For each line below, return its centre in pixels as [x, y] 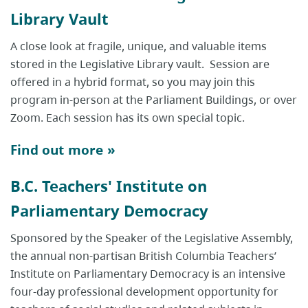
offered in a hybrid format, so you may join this [133, 82]
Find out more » [63, 150]
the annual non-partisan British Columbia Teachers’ [143, 256]
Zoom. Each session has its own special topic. [128, 118]
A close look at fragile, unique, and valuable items [139, 46]
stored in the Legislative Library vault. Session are [140, 64]
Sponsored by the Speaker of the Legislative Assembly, [152, 238]
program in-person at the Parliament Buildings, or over [154, 100]
